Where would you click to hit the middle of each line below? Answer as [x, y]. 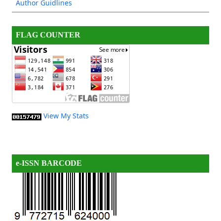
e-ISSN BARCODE [49, 163]
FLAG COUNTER [48, 35]
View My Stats [66, 116]
